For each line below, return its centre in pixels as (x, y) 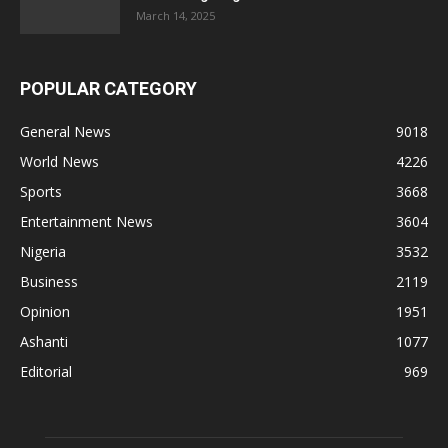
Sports (41, 192)
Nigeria (43, 252)
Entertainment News (86, 222)
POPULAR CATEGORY (108, 89)
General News (65, 132)
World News (59, 162)
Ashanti (44, 342)
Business (49, 282)
